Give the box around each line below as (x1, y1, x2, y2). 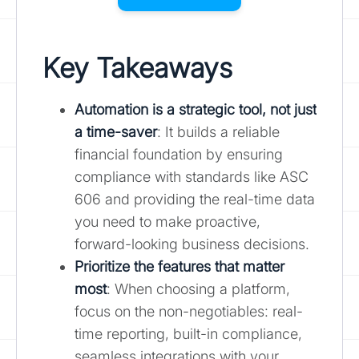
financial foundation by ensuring (75, 145, 283, 163)
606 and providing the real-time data (75, 190, 315, 208)
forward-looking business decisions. (75, 235, 309, 252)
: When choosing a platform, (107, 280, 290, 297)
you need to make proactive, (75, 212, 260, 230)
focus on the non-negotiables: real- (75, 302, 303, 320)
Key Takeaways (42, 50, 232, 84)
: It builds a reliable (157, 123, 280, 140)
